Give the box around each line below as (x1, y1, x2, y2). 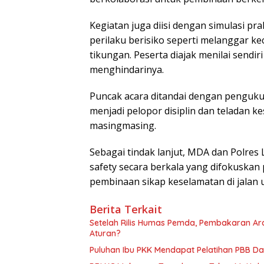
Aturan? (90, 228, 121, 239)
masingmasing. (90, 119, 156, 133)
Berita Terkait (90, 202, 162, 217)
